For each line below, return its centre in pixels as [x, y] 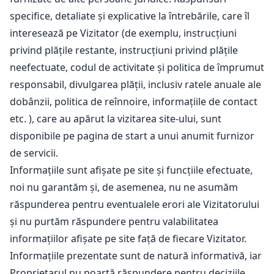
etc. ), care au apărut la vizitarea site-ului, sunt [116, 119]
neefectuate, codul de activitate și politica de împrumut [137, 67]
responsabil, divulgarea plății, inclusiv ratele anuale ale [135, 84]
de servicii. [34, 153]
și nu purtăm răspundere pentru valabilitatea [114, 221]
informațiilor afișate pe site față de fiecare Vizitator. [128, 239]
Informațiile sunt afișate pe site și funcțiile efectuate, [131, 170]
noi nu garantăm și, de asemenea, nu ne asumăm [124, 187]
